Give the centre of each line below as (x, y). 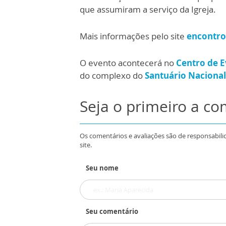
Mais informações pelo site (133, 36)
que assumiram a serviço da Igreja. (148, 9)
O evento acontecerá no (128, 63)
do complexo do (111, 75)
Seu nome (102, 168)
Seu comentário (112, 211)
